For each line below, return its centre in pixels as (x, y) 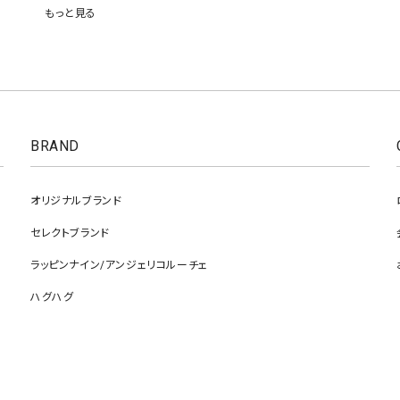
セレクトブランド (70, 233)
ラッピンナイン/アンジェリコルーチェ (119, 266)
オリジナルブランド (76, 201)
